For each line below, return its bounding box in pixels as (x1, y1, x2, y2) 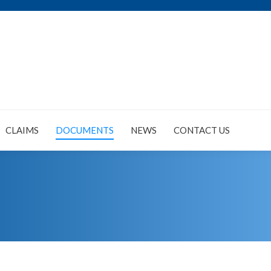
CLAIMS (5, 125, 39, 135)
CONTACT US (174, 125, 230, 135)
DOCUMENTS (56, 125, 114, 135)
